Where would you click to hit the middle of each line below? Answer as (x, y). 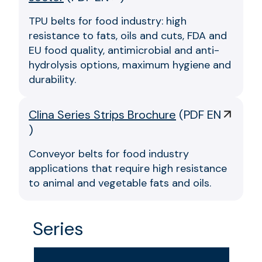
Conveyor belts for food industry (109, 154)
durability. (52, 79)
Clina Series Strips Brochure (102, 114)
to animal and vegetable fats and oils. (120, 183)
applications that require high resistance (128, 168)
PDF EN (202, 114)
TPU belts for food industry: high (108, 21)
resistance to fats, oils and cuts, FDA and (128, 35)
